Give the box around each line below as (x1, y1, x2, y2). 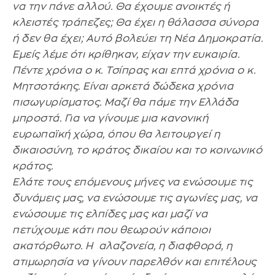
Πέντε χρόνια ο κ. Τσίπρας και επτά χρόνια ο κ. (12, 64, 255, 76)
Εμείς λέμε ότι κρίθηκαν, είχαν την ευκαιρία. (12, 48, 239, 60)
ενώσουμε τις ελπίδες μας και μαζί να (12, 208, 207, 219)
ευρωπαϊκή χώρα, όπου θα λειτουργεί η (12, 128, 220, 139)
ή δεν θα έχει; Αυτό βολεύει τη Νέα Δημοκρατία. (12, 33, 263, 44)
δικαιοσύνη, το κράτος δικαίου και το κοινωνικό (12, 144, 262, 155)
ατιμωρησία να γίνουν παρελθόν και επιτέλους (12, 256, 257, 267)
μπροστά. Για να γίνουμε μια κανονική (12, 112, 208, 123)
